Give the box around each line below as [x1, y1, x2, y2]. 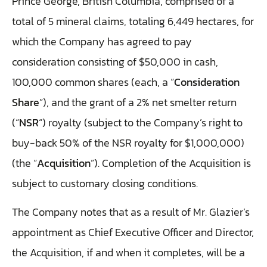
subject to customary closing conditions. [12, 175, 198, 192]
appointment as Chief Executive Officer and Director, [12, 224, 254, 241]
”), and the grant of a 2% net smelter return [39, 94, 237, 111]
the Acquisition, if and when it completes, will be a [12, 244, 245, 261]
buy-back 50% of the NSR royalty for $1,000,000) [12, 135, 244, 151]
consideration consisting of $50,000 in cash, [12, 54, 218, 70]
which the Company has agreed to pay [12, 33, 192, 50]
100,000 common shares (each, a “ [12, 74, 174, 91]
